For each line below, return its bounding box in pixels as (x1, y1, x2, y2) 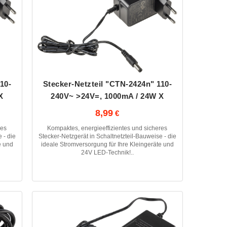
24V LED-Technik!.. (81, 148, 134, 156)
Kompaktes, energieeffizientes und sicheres (47, 124, 168, 132)
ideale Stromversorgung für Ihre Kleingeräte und (41, 140, 174, 148)
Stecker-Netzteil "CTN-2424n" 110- (43, 79, 172, 88)
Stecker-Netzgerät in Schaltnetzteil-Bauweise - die (38, 132, 176, 140)
